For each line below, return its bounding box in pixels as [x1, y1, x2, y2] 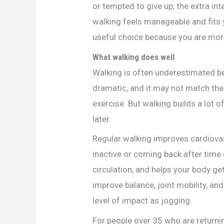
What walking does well [92, 51, 175, 62]
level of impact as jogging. [92, 195, 192, 206]
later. [92, 113, 111, 124]
